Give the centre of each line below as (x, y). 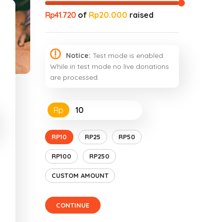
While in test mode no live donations (110, 66)
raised (140, 15)
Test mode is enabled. (127, 55)
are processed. (75, 77)
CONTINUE (73, 205)
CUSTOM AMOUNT (80, 175)
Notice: (78, 55)
